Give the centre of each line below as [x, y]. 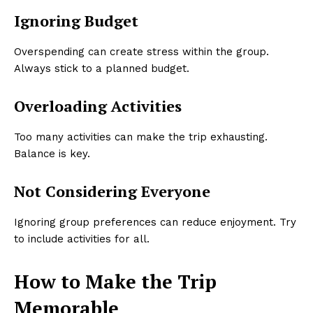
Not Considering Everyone [112, 191]
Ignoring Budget [76, 21]
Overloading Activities [98, 106]
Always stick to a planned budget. [102, 69]
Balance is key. [52, 154]
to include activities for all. [82, 239]
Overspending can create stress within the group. [141, 52]
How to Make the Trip [115, 282]
